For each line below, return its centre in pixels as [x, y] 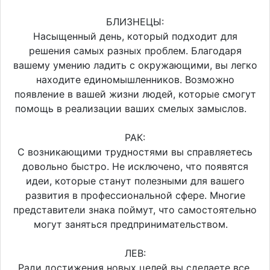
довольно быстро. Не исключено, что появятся [135, 166]
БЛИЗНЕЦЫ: [135, 21]
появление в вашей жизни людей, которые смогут [135, 94]
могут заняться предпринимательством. [135, 224]
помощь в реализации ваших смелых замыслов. [135, 108]
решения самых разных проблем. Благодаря [135, 50]
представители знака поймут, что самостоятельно [135, 209]
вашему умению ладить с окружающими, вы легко [135, 65]
